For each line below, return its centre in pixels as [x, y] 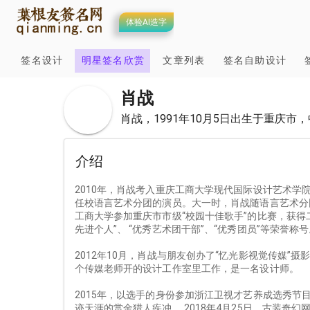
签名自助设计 [255, 60]
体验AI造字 [146, 22]
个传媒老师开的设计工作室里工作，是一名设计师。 [186, 268]
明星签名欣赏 [113, 60]
